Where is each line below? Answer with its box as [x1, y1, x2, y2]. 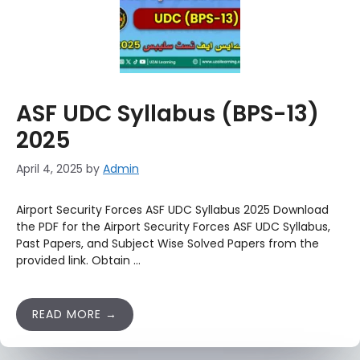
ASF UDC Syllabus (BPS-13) [16, 98, 319, 129]
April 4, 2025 [16, 161, 83, 177]
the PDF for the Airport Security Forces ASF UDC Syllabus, [16, 219, 330, 235]
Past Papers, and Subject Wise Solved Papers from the [16, 235, 319, 252]
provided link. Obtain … [16, 252, 141, 268]
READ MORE [32, 306, 101, 322]
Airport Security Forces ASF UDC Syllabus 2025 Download [16, 202, 329, 218]
